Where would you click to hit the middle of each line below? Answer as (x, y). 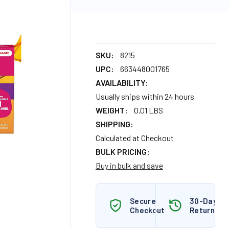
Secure (143, 201)
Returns (204, 210)
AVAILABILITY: (122, 83)
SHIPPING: (114, 124)
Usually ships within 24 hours (145, 96)
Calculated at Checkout (135, 138)
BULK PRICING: (123, 152)
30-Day (203, 201)
